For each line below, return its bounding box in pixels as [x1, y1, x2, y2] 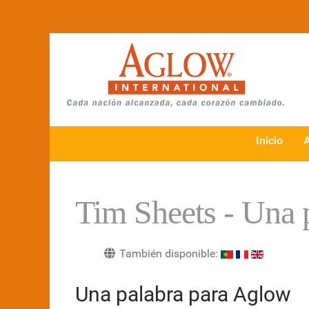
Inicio [256, 134, 283, 148]
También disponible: [117, 247, 221, 261]
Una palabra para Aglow [75, 282, 291, 307]
